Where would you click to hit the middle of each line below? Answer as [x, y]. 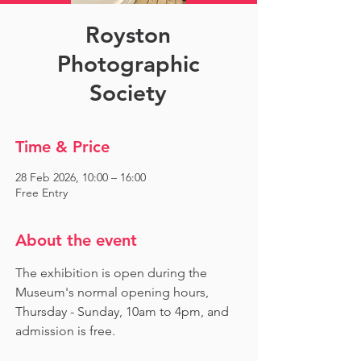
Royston [128, 35]
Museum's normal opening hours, [114, 292]
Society [128, 93]
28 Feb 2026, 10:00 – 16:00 [81, 177]
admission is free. [65, 331]
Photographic [128, 64]
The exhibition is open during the [113, 273]
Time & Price [62, 147]
